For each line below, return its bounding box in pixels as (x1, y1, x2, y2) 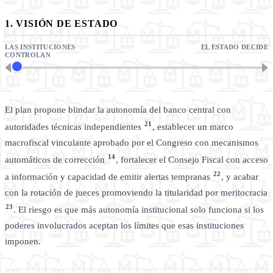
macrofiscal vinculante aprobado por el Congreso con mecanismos (5, 138, 258, 148)
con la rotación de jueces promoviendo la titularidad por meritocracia (5, 188, 268, 198)
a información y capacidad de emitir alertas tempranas (5, 172, 213, 182)
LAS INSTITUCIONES (5, 43, 76, 51)
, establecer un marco (152, 122, 233, 132)
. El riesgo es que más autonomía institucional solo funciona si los (13, 205, 264, 215)
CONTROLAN (5, 51, 51, 59)
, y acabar (221, 172, 258, 182)
